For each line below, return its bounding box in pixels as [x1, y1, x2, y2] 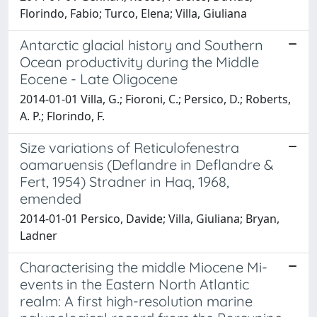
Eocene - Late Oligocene [20, 70, 178, 88]
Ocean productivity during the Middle [20, 53, 259, 71]
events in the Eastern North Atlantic [20, 275, 249, 293]
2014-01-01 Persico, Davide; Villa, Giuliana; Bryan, [20, 211, 279, 226]
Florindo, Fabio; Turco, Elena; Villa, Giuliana [20, 6, 247, 21]
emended [20, 190, 81, 207]
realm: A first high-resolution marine [20, 292, 253, 310]
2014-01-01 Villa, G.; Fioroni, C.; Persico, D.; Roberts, [20, 91, 291, 107]
